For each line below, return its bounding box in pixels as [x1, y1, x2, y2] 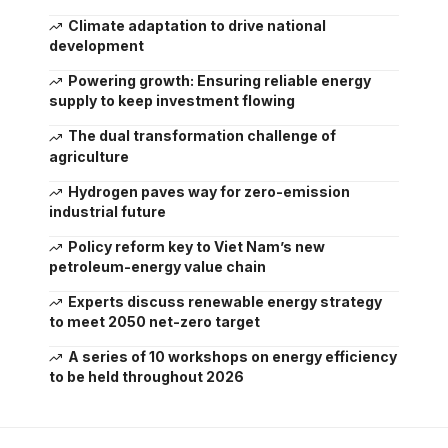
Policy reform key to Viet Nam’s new [67, 237, 325, 255]
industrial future [49, 202, 166, 220]
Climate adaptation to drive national [67, 17, 326, 35]
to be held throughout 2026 [49, 368, 244, 386]
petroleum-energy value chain [49, 257, 266, 275]
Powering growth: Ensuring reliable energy [67, 72, 371, 90]
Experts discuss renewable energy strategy [67, 292, 382, 310]
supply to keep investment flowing [49, 92, 295, 110]
